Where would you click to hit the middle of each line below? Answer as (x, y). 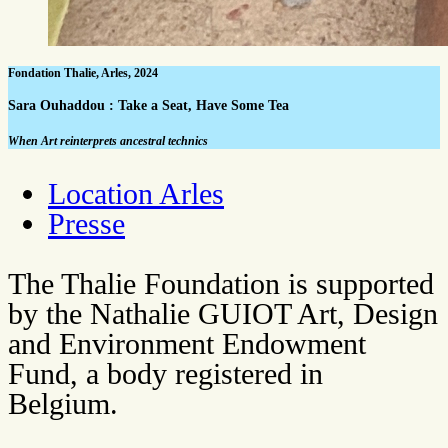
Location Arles (136, 194)
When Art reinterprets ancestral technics (108, 141)
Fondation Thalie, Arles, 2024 (83, 73)
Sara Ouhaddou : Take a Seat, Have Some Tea (148, 106)
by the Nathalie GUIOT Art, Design (223, 314)
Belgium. (63, 404)
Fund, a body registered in (165, 374)
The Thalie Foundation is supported (221, 284)
